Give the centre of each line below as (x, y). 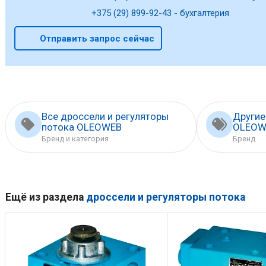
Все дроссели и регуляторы (105, 117)
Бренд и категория (75, 139)
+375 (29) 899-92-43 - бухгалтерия (159, 13)
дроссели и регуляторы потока (165, 197)
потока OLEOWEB (81, 127)
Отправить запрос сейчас (97, 38)
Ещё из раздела (45, 197)
